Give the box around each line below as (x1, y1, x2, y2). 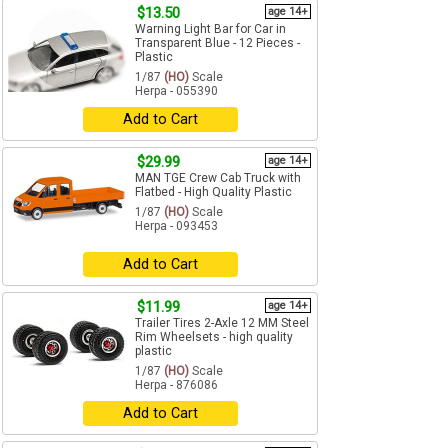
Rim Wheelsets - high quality (135, 330, 293, 345)
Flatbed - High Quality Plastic (135, 185, 292, 200)
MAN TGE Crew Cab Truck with (135, 171, 301, 186)
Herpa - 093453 (135, 219, 218, 234)
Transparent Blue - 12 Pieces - (135, 36, 300, 51)
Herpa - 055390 (135, 84, 218, 99)
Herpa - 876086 (135, 378, 218, 393)
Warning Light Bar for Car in (135, 22, 286, 37)
